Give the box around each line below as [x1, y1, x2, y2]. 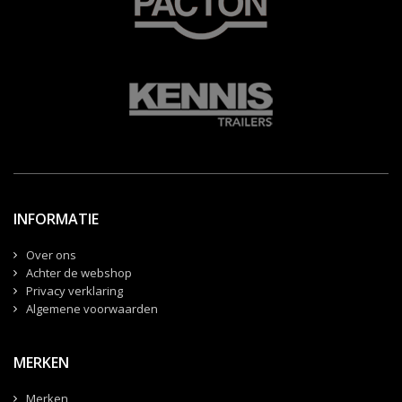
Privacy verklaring [26, 282, 123, 299]
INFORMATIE [13, 208, 99, 229]
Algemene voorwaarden [26, 300, 158, 317]
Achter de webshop [26, 264, 132, 281]
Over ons [26, 246, 76, 263]
